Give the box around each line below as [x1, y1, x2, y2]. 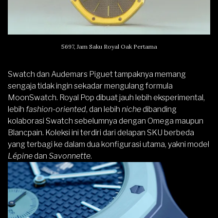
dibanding [141, 105, 177, 114]
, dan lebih [86, 105, 122, 114]
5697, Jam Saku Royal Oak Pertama [61, 43, 157, 50]
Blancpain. [8, 128, 45, 137]
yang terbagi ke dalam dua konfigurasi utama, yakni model [8, 140, 209, 149]
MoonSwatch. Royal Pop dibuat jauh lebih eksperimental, [8, 93, 205, 102]
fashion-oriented [26, 105, 86, 114]
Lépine [8, 151, 33, 161]
